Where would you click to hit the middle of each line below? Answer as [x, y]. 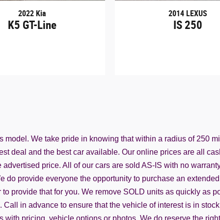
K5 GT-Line [32, 25]
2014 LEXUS [188, 13]
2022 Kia [32, 13]
